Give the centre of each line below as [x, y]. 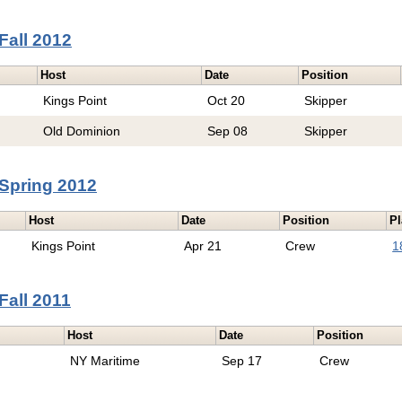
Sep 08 [228, 131]
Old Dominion [82, 131]
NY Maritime [105, 361]
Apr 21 [203, 246]
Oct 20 [227, 101]
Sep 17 [242, 361]
